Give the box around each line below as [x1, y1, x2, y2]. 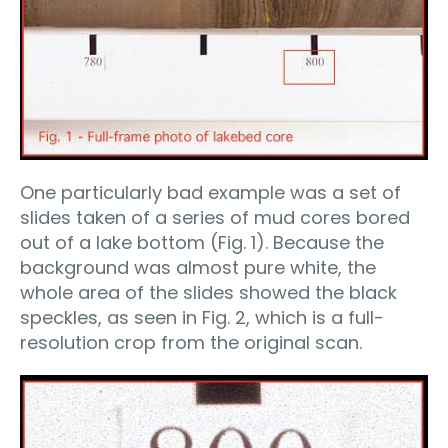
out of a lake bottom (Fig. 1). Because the [20, 230, 384, 256]
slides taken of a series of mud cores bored [20, 205, 410, 231]
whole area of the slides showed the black [20, 280, 397, 306]
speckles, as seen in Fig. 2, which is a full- [20, 305, 384, 331]
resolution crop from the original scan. [20, 330, 362, 356]
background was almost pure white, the [20, 255, 376, 281]
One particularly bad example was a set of [20, 180, 401, 206]
